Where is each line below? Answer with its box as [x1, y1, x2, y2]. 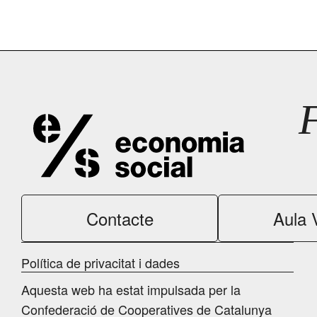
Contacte [86, 206, 154, 231]
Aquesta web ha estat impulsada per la [21, 280, 241, 299]
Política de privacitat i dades [21, 253, 180, 272]
